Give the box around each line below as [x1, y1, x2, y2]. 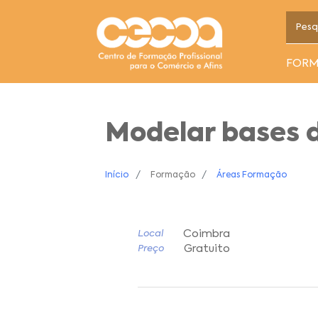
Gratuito [183, 243, 230, 255]
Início [105, 171, 129, 180]
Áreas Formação [216, 171, 287, 180]
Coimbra [182, 229, 230, 240]
